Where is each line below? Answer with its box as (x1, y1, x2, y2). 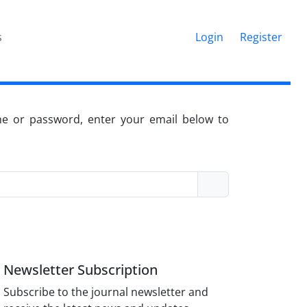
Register (240, 29, 282, 45)
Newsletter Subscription (3, 260, 158, 279)
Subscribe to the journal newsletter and (3, 284, 209, 299)
